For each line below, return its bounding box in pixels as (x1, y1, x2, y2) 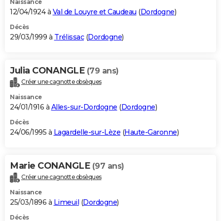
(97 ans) (92, 161, 124, 171)
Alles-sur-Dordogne (51, 102, 117, 111)
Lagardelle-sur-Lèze (53, 127, 120, 137)
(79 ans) (86, 66, 119, 75)
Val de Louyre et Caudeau (52, 7, 137, 16)
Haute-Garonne (124, 127, 177, 137)
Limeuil (53, 197, 79, 207)
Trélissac (54, 32, 84, 41)
